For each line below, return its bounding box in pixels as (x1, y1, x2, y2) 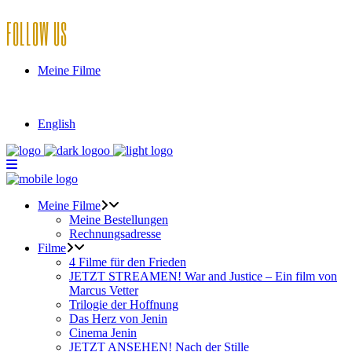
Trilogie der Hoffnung (69, 298, 178, 311)
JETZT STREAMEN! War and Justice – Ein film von (69, 269, 337, 283)
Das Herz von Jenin (69, 312, 167, 325)
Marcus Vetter (69, 284, 138, 297)
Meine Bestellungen (69, 213, 168, 226)
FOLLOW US (6, 15, 68, 51)
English (38, 117, 75, 130)
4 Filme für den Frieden (69, 255, 186, 269)
